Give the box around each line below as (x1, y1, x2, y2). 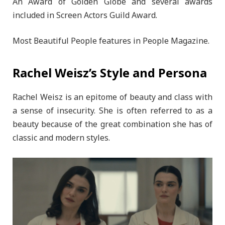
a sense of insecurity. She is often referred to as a (13, 102, 212, 120)
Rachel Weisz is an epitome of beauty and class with (13, 89, 212, 106)
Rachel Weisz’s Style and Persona (13, 60, 207, 86)
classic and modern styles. (13, 130, 110, 147)
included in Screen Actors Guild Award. (13, 7, 157, 24)
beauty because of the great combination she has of (13, 116, 212, 134)
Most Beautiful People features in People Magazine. (13, 33, 209, 50)
